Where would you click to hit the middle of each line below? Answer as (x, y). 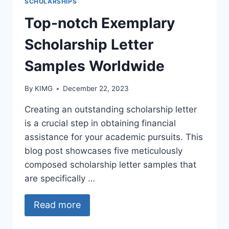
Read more (57, 205)
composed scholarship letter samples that (110, 165)
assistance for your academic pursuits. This (114, 137)
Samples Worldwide (95, 66)
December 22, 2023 (96, 89)
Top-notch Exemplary (100, 23)
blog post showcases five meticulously (104, 151)
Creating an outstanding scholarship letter (111, 110)
